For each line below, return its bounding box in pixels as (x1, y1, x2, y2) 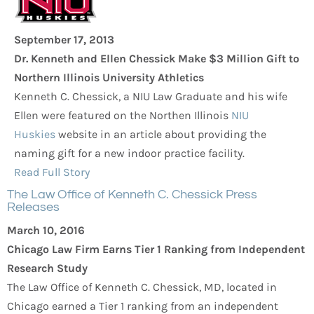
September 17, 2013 (14, 33, 114, 47)
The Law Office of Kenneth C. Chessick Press (7, 188, 257, 202)
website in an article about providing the (55, 128, 266, 142)
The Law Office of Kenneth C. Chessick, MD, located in (7, 280, 277, 294)
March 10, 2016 (7, 224, 85, 238)
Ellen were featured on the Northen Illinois (14, 109, 231, 123)
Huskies (14, 128, 55, 142)
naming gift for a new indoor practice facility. (14, 146, 245, 161)
